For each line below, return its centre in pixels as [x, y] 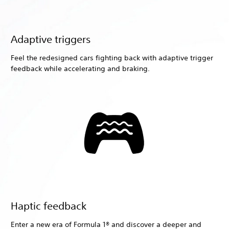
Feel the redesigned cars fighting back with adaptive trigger [112, 58]
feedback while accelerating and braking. [80, 69]
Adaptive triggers [52, 39]
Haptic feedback [49, 206]
